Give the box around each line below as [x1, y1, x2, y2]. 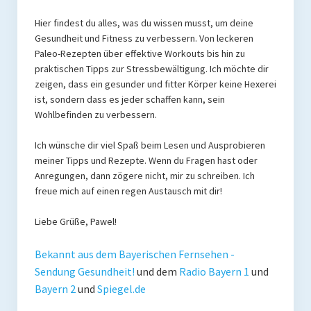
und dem [134, 264, 179, 278]
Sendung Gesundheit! [34, 264, 135, 278]
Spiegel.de [96, 281, 146, 296]
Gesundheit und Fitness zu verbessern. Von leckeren [34, 31, 253, 44]
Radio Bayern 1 [178, 264, 249, 278]
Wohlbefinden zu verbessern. [34, 108, 157, 121]
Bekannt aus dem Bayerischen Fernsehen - [34, 246, 235, 261]
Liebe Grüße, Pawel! [34, 215, 117, 228]
